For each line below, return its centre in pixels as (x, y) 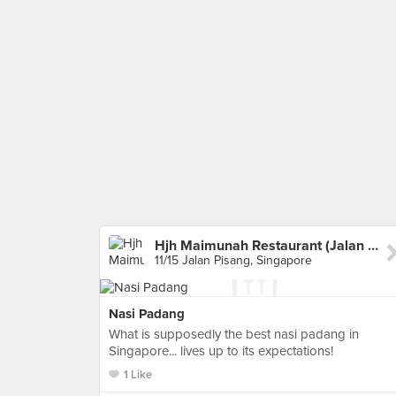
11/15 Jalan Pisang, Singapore (233, 260)
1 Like (138, 375)
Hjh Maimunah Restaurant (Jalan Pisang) (373, 246)
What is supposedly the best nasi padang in (234, 334)
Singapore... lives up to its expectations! (221, 351)
